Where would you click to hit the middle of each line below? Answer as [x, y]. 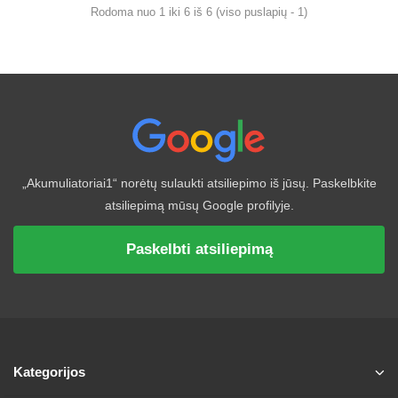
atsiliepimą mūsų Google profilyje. [199, 205]
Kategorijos [49, 372]
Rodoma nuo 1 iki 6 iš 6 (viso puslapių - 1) [199, 12]
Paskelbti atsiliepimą [199, 249]
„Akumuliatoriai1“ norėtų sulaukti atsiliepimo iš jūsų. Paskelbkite [199, 183]
